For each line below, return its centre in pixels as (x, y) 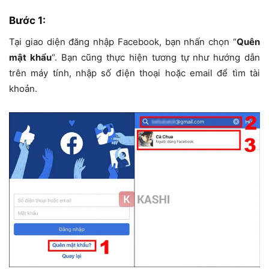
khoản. (23, 88)
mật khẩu (30, 57)
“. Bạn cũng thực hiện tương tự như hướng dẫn (156, 57)
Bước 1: (27, 20)
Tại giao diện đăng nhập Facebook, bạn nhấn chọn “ (123, 41)
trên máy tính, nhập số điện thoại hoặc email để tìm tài (134, 73)
